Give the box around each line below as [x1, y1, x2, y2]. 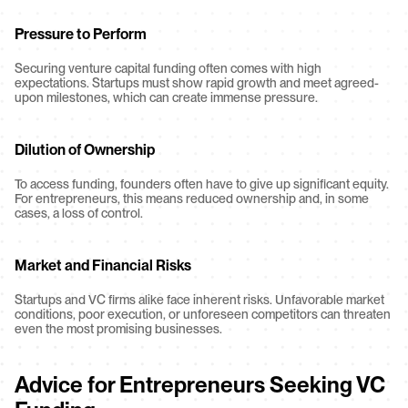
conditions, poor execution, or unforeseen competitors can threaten [15, 307, 391, 321]
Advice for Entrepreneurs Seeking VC [15, 372, 385, 398]
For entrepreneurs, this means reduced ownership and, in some [15, 191, 369, 206]
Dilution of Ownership [15, 141, 155, 158]
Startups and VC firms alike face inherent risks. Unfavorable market [15, 292, 384, 307]
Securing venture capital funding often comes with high [15, 61, 321, 76]
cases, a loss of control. [15, 206, 143, 220]
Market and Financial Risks [15, 257, 191, 274]
